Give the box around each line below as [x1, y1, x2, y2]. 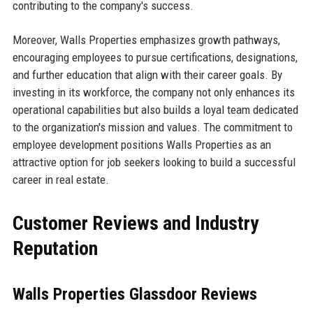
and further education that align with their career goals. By [12, 68, 282, 82]
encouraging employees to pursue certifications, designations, [12, 50, 298, 65]
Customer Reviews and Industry [12, 212, 259, 235]
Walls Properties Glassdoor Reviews [12, 284, 257, 305]
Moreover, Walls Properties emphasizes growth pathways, [12, 33, 280, 48]
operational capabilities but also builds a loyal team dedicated [12, 103, 298, 117]
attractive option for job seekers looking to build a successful [12, 155, 296, 170]
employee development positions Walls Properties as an [12, 138, 271, 152]
